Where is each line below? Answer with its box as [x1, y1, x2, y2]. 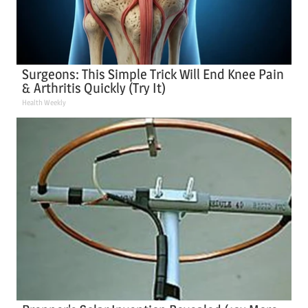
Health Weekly [22, 97, 67, 107]
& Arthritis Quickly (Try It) [22, 79, 166, 96]
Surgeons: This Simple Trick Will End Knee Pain [22, 65, 285, 82]
